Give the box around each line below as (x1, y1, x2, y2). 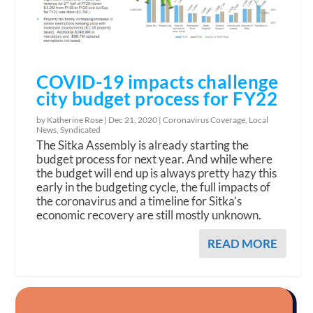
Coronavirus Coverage (163, 115, 246, 126)
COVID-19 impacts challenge (36, 71, 279, 94)
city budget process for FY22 (36, 87, 278, 110)
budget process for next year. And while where (36, 152, 273, 167)
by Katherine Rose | (36, 115, 109, 126)
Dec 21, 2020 (108, 115, 158, 126)
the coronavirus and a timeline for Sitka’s (36, 194, 242, 209)
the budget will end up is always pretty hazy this (36, 166, 277, 181)
